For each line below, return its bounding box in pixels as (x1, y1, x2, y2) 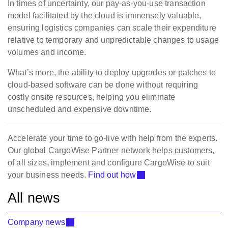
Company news (8, 218, 65, 227)
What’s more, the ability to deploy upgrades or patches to (8, 68, 216, 77)
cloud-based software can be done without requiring (8, 80, 198, 90)
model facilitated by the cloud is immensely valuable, (8, 11, 202, 20)
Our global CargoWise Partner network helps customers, (8, 146, 215, 155)
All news (8, 190, 61, 206)
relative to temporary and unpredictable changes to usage (8, 36, 219, 45)
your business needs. (8, 170, 89, 180)
